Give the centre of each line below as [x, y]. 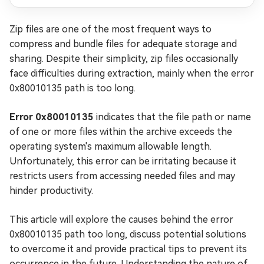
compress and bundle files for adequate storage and [123, 44]
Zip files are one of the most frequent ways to [110, 29]
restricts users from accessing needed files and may [122, 176]
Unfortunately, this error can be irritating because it [123, 161]
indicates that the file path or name [172, 117]
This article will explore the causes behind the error [121, 220]
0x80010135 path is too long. [72, 88]
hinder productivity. [51, 191]
